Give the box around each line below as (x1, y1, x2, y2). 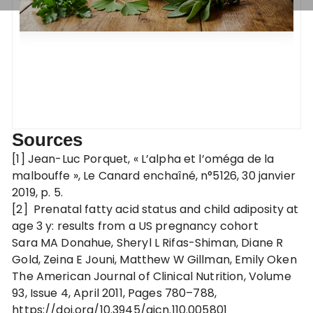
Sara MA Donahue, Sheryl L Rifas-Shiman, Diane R (12, 235, 284, 251)
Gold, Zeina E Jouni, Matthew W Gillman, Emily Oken (12, 252, 297, 268)
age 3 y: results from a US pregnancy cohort (12, 218, 259, 234)
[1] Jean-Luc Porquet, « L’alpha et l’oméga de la (12, 151, 275, 167)
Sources (12, 129, 83, 150)
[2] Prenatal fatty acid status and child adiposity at (12, 201, 299, 217)
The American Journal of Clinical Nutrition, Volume (12, 268, 291, 284)
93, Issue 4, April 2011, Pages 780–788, (12, 285, 217, 301)
